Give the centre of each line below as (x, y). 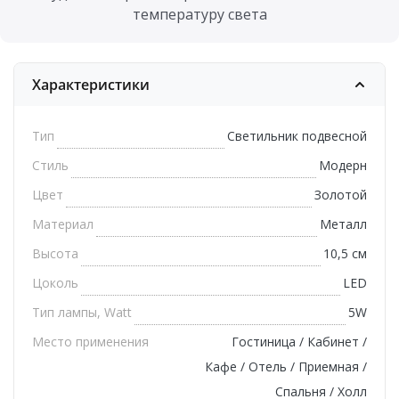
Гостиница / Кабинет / (299, 342)
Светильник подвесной (297, 136)
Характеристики (91, 85)
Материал (63, 224)
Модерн (343, 166)
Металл (343, 224)
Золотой (341, 195)
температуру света (199, 15)
